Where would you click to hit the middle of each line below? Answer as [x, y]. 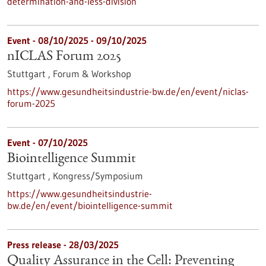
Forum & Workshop [92, 74]
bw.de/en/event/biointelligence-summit [90, 205]
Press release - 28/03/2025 [63, 245]
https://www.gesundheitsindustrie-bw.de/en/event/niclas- [128, 91]
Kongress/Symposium [98, 176]
